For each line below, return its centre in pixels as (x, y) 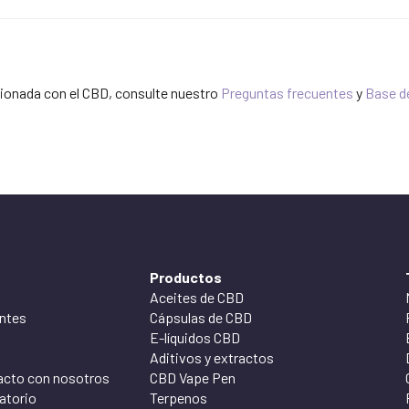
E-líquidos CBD (195, 338)
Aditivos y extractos (212, 358)
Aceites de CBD (197, 298)
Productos (186, 278)
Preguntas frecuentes (287, 93)
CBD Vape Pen (193, 378)
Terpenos (178, 398)
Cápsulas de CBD (201, 318)
